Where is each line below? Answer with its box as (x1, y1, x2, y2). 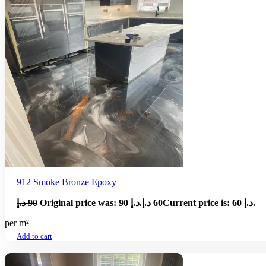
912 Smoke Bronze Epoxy (17, 176, 116, 187)
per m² (5, 217, 29, 228)
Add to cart (17, 232, 52, 241)
